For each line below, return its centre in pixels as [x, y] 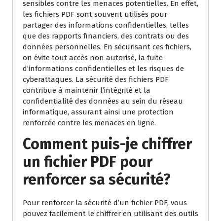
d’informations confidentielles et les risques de [103, 69]
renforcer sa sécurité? [97, 180]
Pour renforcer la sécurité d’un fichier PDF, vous [105, 203]
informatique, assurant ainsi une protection [98, 112]
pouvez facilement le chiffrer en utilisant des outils [110, 214]
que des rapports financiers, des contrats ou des [106, 36]
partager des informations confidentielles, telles [106, 25]
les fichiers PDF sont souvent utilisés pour [95, 14]
